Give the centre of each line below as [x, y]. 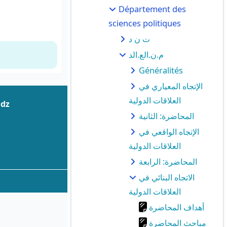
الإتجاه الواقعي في [169, 131]
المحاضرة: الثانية [166, 116]
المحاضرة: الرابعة [168, 161]
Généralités [161, 70]
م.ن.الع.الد [146, 54]
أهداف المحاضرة [176, 207]
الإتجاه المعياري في [171, 86]
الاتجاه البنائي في [166, 177]
